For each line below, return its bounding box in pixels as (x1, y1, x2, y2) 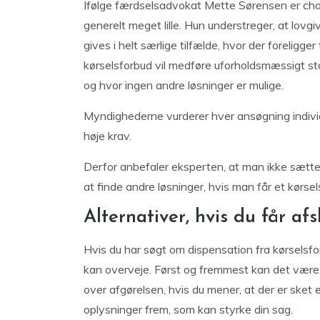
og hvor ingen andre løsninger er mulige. (84, 78, 284, 92)
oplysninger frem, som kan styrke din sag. (84, 302, 293, 316)
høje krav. (84, 129, 131, 143)
